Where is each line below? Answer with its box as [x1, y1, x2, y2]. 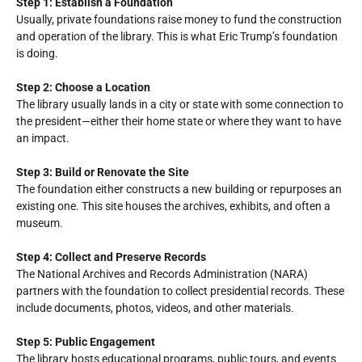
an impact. [16, 132, 69, 145]
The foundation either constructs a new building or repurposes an [16, 183, 342, 196]
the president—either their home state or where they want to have [16, 115, 341, 128]
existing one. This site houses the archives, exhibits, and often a [16, 200, 330, 213]
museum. [16, 217, 63, 229]
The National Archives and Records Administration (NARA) [16, 267, 308, 280]
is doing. [16, 47, 58, 60]
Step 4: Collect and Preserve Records [16, 250, 206, 263]
